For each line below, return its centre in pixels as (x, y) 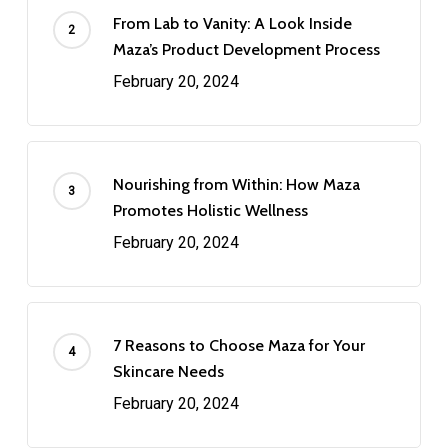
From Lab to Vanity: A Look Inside (232, 23)
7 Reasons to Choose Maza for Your (238, 345)
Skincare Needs (168, 371)
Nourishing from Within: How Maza (236, 184)
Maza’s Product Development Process (246, 49)
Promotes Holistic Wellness (210, 210)
